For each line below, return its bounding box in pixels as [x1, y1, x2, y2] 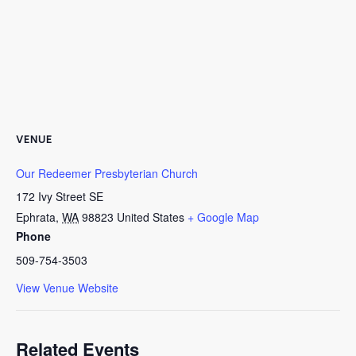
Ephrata [16, 209, 56, 225]
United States [117, 209, 184, 225]
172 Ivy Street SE [16, 188, 103, 204]
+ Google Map [188, 209, 259, 225]
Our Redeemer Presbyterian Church [16, 165, 198, 181]
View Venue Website [16, 280, 118, 296]
